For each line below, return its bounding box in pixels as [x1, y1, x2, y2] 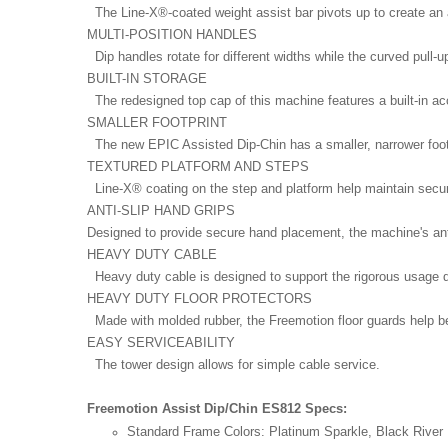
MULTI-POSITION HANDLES [87, 26, 257, 42]
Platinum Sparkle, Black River [269, 423, 443, 439]
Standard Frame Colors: [127, 423, 269, 439]
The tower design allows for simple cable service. [87, 356, 380, 372]
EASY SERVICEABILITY [87, 334, 235, 350]
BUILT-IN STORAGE [87, 70, 207, 86]
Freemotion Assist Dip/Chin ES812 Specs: [87, 400, 347, 416]
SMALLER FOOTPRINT [87, 114, 227, 130]
